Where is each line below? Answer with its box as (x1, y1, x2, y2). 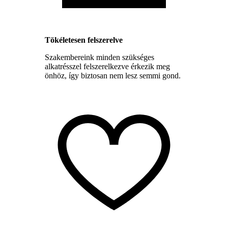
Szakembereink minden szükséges (45, 52, 154, 62)
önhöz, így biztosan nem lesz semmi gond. (45, 71, 181, 80)
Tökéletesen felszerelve (45, 35, 123, 44)
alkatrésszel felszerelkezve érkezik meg (45, 62, 170, 71)
